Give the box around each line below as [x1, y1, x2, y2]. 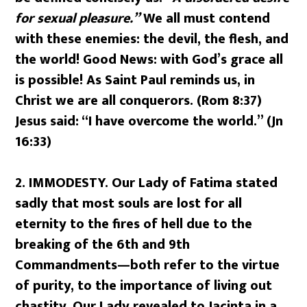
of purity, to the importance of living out [15, 273, 273, 297]
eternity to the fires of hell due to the [15, 212, 253, 236]
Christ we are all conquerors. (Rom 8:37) [15, 88, 262, 112]
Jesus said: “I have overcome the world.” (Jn [15, 109, 284, 133]
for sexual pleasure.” [15, 6, 140, 30]
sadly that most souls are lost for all [15, 191, 243, 215]
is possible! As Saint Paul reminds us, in [15, 68, 256, 92]
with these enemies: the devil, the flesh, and [15, 27, 289, 51]
